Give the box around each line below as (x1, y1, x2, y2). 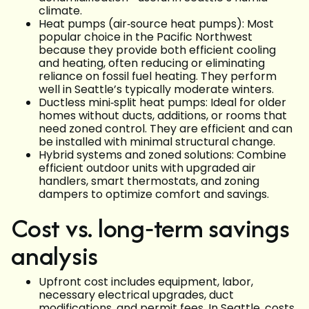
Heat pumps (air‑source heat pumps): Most (39, 16, 274, 32)
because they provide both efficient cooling (39, 42, 276, 59)
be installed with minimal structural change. (39, 134, 275, 150)
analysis (11, 237, 99, 275)
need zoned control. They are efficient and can (39, 121, 292, 137)
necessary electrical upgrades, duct (39, 287, 234, 303)
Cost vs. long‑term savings (11, 210, 290, 247)
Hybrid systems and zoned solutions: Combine (39, 147, 286, 163)
